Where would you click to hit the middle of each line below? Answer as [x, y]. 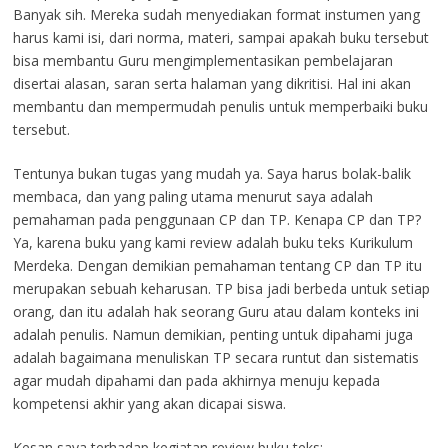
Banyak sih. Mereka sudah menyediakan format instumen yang [216, 15]
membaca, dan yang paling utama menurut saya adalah [192, 197]
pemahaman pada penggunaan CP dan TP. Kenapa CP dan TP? [216, 220]
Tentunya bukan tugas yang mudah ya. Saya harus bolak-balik [211, 174]
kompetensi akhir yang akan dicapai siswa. [149, 404]
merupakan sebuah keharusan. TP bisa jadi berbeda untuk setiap [221, 289]
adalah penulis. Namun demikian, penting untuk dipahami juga [212, 335]
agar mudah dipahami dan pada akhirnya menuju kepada [196, 381]
